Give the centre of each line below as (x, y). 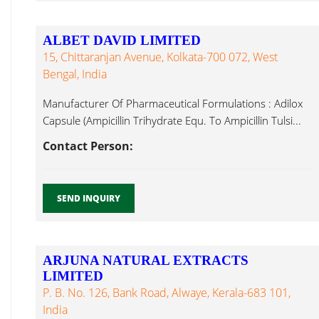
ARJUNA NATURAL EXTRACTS (146, 260)
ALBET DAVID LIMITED (122, 40)
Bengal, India (75, 74)
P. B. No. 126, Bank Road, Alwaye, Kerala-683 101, (167, 293)
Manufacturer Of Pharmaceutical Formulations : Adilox (173, 103)
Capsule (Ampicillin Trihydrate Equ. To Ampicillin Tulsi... (172, 120)
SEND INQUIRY (89, 198)
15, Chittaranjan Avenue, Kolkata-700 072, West (160, 57)
